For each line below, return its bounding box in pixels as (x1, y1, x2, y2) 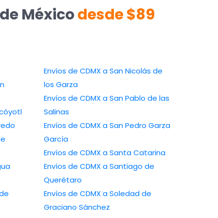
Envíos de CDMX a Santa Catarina (102, 147, 165, 158)
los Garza (43, 79, 78, 90)
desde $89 (77, 4, 155, 25)
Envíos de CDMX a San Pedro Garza (43, 120, 103, 131)
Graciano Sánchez (43, 202, 110, 213)
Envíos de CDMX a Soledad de (43, 188, 103, 199)
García (43, 134, 68, 145)
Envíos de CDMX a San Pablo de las (43, 93, 103, 104)
